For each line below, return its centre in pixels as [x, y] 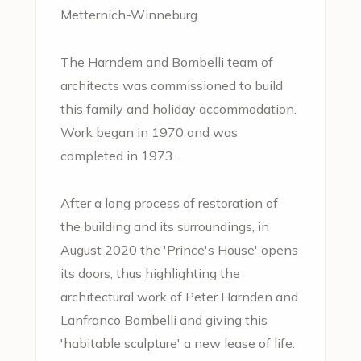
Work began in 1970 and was [149, 132]
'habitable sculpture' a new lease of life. [178, 343]
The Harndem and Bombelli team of [167, 62]
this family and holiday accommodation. [178, 109]
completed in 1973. [118, 156]
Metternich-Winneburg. [130, 15]
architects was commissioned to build [172, 85]
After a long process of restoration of [169, 203]
